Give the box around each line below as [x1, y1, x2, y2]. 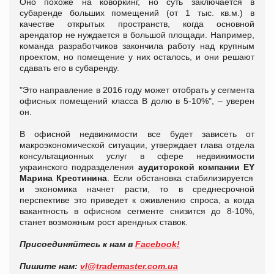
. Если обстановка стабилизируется [107, 173, 253, 183]
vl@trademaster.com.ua [80, 261, 178, 272]
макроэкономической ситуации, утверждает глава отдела [20, 140, 254, 150]
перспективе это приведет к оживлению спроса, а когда [20, 195, 254, 206]
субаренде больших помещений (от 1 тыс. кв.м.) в [20, 8, 254, 18]
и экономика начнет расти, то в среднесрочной [20, 184, 254, 194]
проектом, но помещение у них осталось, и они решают [20, 52, 254, 62]
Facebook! [135, 239, 180, 250]
